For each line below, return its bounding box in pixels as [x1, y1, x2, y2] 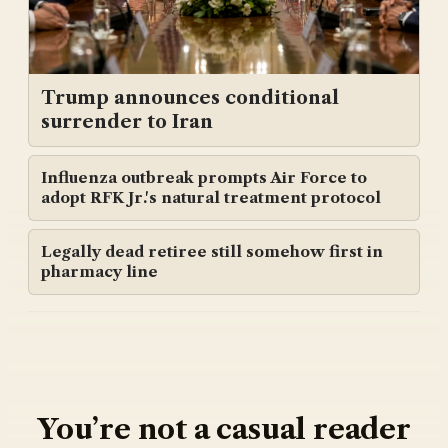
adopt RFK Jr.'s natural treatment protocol [41, 187, 381, 207]
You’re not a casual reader [37, 411, 411, 446]
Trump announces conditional [41, 85, 339, 109]
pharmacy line [41, 261, 158, 281]
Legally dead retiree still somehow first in [41, 241, 383, 261]
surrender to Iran [41, 109, 213, 133]
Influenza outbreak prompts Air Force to [41, 167, 367, 187]
